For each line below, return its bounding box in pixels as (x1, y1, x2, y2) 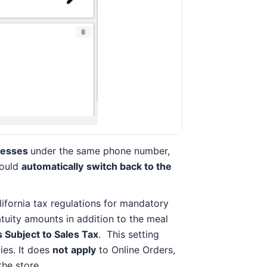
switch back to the (86, 160, 172, 173)
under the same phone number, (30, 145, 170, 157)
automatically (21, 160, 83, 173)
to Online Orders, (96, 243, 175, 256)
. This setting (98, 228, 159, 240)
